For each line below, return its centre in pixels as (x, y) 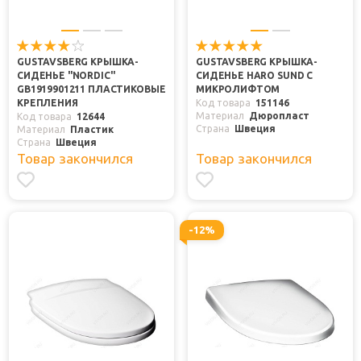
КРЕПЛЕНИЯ (48, 102)
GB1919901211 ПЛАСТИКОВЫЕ (91, 89)
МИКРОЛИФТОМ (238, 89)
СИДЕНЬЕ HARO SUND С (255, 75)
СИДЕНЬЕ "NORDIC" (66, 75)
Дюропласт (279, 115)
